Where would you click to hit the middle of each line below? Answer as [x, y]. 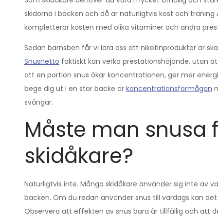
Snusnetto [42, 61]
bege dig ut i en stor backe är [75, 89]
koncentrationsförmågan [169, 89]
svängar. [39, 102]
